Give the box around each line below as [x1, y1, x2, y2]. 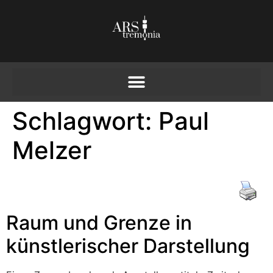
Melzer [12, 135, 91, 166]
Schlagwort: [12, 106, 158, 136]
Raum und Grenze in [6, 211, 192, 235]
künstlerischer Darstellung [6, 234, 250, 258]
